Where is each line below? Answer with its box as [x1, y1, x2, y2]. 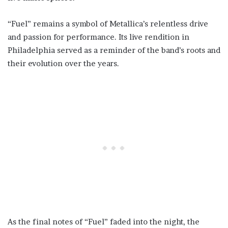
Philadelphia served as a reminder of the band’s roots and [8, 45, 220, 55]
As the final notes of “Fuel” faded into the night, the [8, 217, 199, 227]
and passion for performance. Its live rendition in [8, 32, 189, 42]
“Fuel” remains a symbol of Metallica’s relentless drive [8, 19, 208, 29]
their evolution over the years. [8, 59, 119, 69]
